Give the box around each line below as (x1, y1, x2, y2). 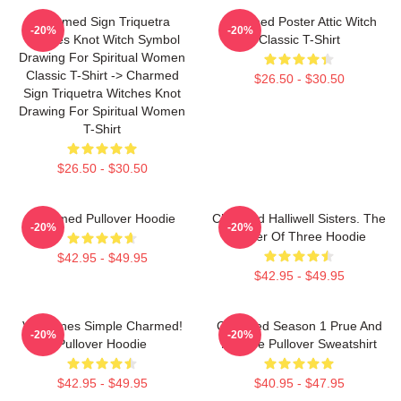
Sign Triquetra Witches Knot (23, 85, 181, 100)
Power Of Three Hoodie (232, 228, 366, 243)
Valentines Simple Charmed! (21, 318, 183, 333)
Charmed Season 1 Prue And (216, 318, 382, 333)
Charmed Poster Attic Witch (221, 13, 377, 29)
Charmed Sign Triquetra (34, 13, 170, 29)
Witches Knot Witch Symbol (24, 31, 180, 47)
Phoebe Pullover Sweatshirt (221, 336, 377, 351)
